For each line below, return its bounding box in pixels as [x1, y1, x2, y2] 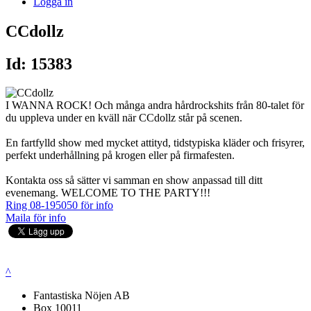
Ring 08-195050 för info [6, 199, 113, 212]
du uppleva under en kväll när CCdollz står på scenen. [6, 112, 242, 124]
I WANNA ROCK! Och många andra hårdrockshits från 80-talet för [6, 99, 304, 112]
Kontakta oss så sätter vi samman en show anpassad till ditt [6, 174, 262, 187]
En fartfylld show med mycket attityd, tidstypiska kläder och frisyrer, [6, 137, 305, 149]
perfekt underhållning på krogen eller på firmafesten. [6, 149, 235, 162]
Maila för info [6, 212, 66, 224]
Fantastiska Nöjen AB [33, 289, 130, 302]
